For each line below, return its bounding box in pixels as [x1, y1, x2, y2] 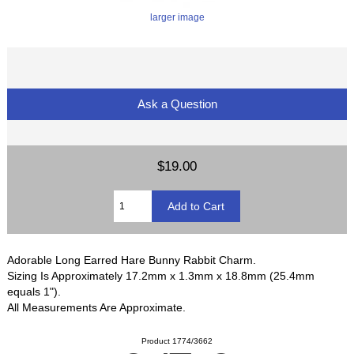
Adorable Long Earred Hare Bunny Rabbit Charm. [7, 253, 257, 266]
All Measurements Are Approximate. [7, 300, 186, 314]
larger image [149, 11, 205, 22]
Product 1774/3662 [141, 337, 213, 345]
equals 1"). [7, 284, 62, 298]
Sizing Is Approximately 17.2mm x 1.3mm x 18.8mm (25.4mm [7, 269, 315, 282]
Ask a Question [134, 96, 220, 111]
